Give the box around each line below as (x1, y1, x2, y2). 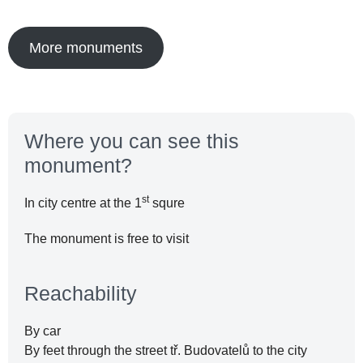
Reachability (24, 281, 137, 305)
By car (24, 323, 61, 338)
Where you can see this (24, 129, 239, 152)
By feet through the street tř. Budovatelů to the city (24, 343, 307, 357)
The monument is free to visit (24, 231, 189, 246)
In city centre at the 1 (24, 195, 142, 210)
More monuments (28, 39, 143, 56)
